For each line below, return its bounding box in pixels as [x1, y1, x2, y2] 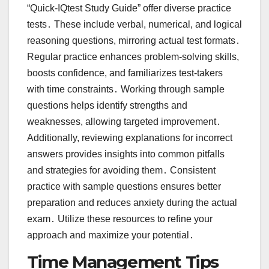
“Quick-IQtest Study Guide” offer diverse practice [27, 3, 231, 14]
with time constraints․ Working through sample [27, 84, 225, 95]
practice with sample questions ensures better [27, 181, 221, 192]
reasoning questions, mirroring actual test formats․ [27, 35, 240, 46]
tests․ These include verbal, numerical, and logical [27, 19, 242, 30]
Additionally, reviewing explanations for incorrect [27, 133, 232, 144]
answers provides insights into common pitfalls [27, 149, 225, 160]
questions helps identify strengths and [27, 100, 187, 111]
